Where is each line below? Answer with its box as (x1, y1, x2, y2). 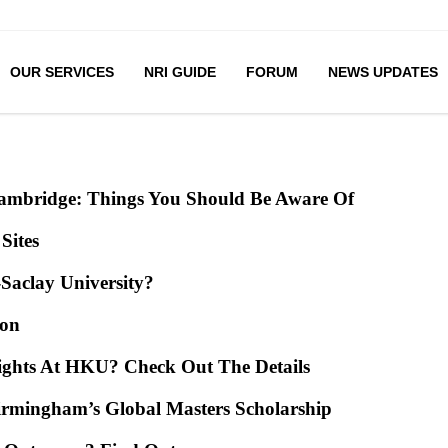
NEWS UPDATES (327, 64, 438, 80)
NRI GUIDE (143, 64, 216, 80)
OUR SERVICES (9, 64, 114, 80)
